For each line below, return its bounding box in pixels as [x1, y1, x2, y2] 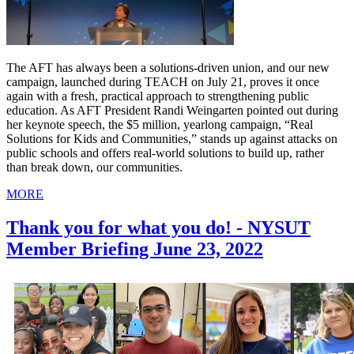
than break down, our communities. [6, 160, 183, 174]
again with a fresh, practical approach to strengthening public [6, 88, 309, 103]
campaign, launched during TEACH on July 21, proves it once [6, 74, 319, 88]
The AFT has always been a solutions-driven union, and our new [6, 60, 330, 74]
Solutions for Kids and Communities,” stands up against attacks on [6, 131, 337, 145]
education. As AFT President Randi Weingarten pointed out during [6, 103, 338, 117]
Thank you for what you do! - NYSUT [6, 217, 311, 238]
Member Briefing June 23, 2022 [6, 238, 263, 259]
